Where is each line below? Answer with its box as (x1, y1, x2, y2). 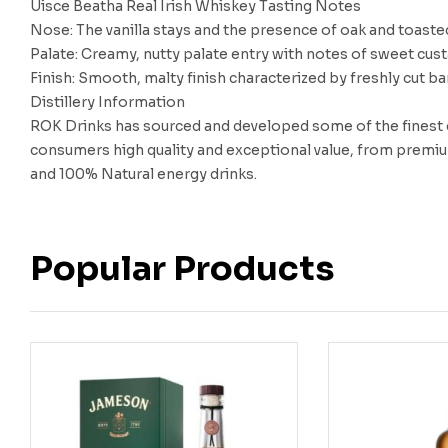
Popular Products (30, 247, 335, 291)
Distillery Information (30, 93, 185, 112)
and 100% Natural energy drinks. (30, 165, 257, 184)
